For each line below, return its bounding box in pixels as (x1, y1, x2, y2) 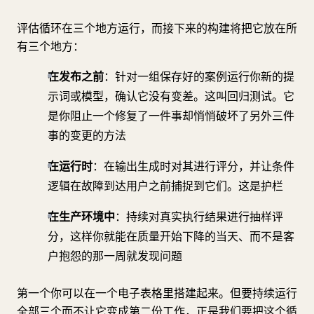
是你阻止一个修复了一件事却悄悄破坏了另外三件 (48, 109, 294, 123)
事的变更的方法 (48, 128, 126, 142)
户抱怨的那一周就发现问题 (48, 249, 182, 263)
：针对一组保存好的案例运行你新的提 (104, 69, 294, 83)
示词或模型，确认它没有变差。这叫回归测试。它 (48, 89, 294, 103)
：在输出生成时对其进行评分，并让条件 (93, 159, 294, 173)
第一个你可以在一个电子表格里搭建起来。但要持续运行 (17, 286, 297, 300)
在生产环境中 (48, 210, 115, 224)
